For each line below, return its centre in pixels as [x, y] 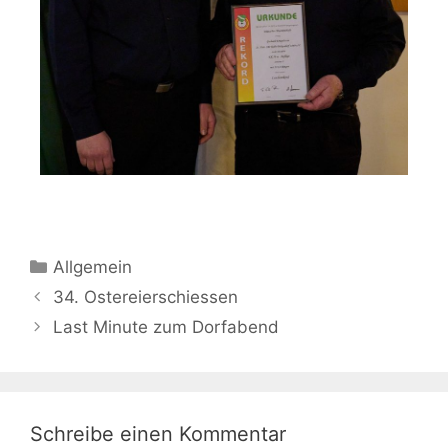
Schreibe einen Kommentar [158, 433]
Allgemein [93, 266]
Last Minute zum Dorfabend [166, 326]
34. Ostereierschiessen [146, 296]
